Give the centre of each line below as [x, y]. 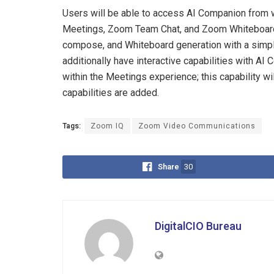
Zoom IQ [107, 126]
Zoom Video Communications [197, 126]
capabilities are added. [111, 92]
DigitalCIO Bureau [198, 226]
